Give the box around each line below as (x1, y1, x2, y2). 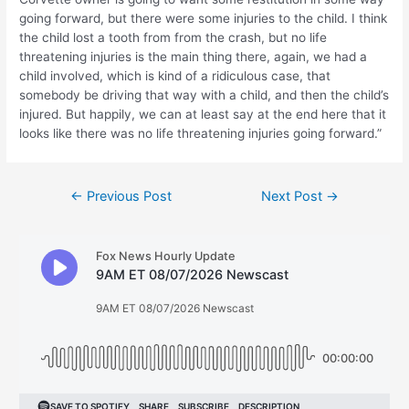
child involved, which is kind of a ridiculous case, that (19, 68, 331, 84)
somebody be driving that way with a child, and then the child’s (19, 88, 390, 103)
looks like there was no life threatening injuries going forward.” (19, 126, 386, 142)
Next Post (261, 188, 327, 205)
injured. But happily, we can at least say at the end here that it (19, 107, 387, 122)
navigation (47, 201, 109, 216)
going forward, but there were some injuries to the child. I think (19, 11, 388, 26)
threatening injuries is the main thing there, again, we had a (19, 49, 368, 65)
